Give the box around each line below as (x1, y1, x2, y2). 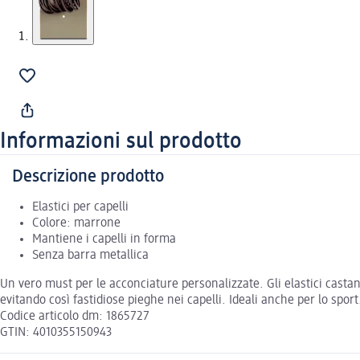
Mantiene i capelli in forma (32, 232, 176, 246)
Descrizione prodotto (12, 167, 164, 186)
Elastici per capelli (32, 200, 129, 214)
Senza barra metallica (32, 248, 149, 262)
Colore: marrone (32, 216, 121, 230)
